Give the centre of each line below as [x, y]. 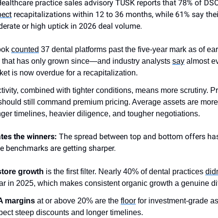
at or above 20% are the [78, 200]
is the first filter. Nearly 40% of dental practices [125, 171]
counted [25, 49]
